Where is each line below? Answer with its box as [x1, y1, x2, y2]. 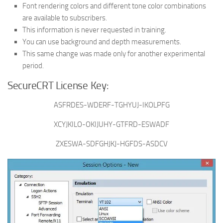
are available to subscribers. [22, 13, 107, 22]
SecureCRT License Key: [7, 79, 109, 92]
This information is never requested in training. [22, 25, 166, 34]
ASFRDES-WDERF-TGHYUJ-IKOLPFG [53, 100, 170, 110]
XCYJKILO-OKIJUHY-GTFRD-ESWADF [54, 119, 169, 129]
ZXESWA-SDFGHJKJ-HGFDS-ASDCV [55, 139, 168, 148]
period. [22, 61, 44, 70]
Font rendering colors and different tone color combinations [22, 1, 206, 10]
